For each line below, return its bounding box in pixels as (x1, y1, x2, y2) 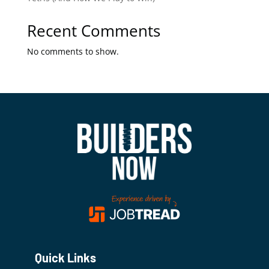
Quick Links (35, 250, 97, 265)
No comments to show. (26, 46, 119, 58)
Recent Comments (26, 20, 160, 42)
